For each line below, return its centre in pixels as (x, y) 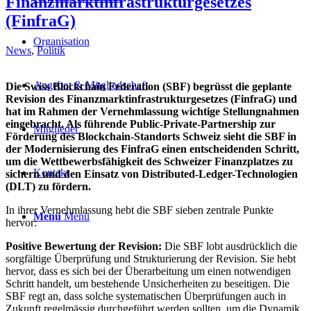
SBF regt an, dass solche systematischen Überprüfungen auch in (146, 296)
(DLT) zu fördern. (48, 186)
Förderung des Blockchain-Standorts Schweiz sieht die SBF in (151, 136)
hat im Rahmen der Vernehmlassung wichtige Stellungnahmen (152, 111)
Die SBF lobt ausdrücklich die (229, 246)
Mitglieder (56, 129)
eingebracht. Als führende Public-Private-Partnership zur (141, 124)
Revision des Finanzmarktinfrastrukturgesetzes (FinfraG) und (151, 99)
